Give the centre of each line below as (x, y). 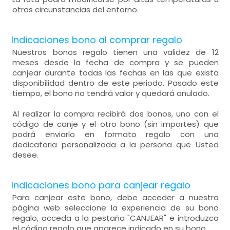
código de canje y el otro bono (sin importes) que (116, 124)
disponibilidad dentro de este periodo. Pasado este (116, 83)
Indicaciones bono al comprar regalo (97, 40)
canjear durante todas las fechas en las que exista (116, 73)
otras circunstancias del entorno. (76, 9)
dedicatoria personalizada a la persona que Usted (116, 145)
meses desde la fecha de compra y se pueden (116, 62)
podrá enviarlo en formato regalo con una (116, 134)
